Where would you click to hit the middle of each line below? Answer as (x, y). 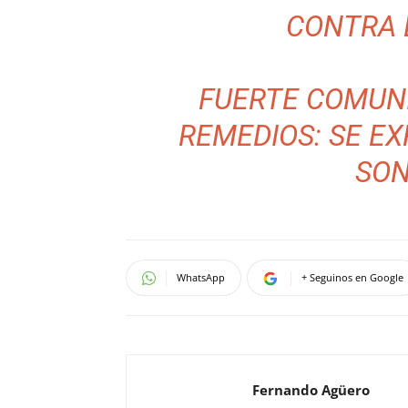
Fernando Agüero (311, 390)
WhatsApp (201, 277)
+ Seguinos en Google (352, 277)
